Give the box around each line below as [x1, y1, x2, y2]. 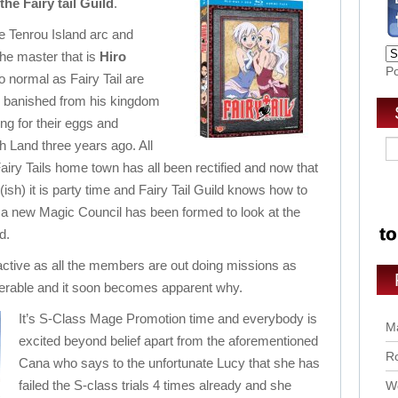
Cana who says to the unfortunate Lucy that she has [19, 355, 320, 370]
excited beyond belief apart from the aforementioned [19, 333, 318, 348]
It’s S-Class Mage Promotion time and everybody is [19, 311, 317, 326]
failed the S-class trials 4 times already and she [19, 378, 291, 393]
